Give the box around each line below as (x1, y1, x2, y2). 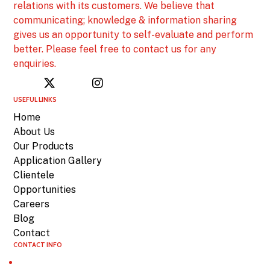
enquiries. (13, 58, 57, 70)
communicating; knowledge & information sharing (13, 14, 237, 27)
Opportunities (13, 184, 77, 196)
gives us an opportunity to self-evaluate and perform (13, 29, 254, 41)
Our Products (13, 140, 74, 152)
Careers (13, 198, 50, 210)
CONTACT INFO (13, 241, 63, 250)
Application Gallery (13, 155, 102, 167)
